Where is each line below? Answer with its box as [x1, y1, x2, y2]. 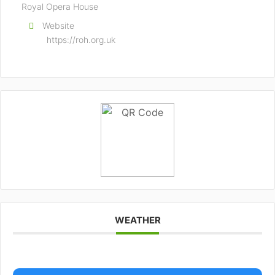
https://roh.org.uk [47, 34, 115, 45]
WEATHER [114, 214, 161, 226]
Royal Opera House [21, 1, 98, 12]
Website [42, 20, 74, 31]
